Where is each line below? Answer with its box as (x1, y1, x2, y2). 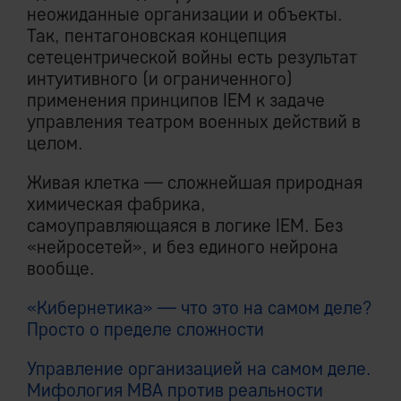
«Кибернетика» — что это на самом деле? (27, 295, 372, 319)
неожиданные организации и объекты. (27, 2, 343, 25)
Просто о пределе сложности (27, 317, 264, 340)
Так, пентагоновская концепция (27, 23, 286, 47)
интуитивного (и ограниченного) (27, 66, 293, 90)
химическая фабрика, (27, 192, 206, 215)
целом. (27, 131, 83, 154)
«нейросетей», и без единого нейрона (27, 235, 338, 258)
